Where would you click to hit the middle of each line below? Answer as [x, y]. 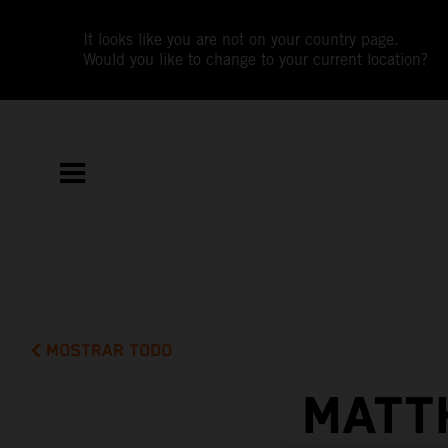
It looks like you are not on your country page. [241, 39]
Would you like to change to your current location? [256, 59]
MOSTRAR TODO [109, 350]
